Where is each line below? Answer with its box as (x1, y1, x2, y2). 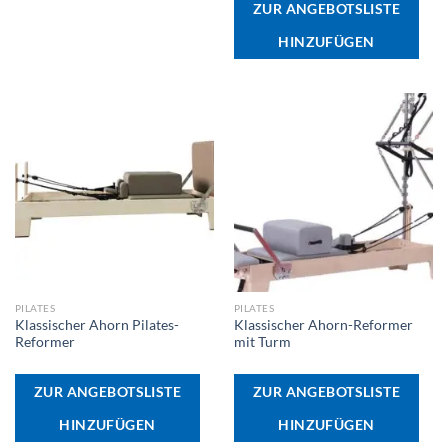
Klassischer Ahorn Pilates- (14, 317, 179, 334)
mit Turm (233, 334, 291, 351)
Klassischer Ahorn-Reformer (233, 317, 413, 334)
